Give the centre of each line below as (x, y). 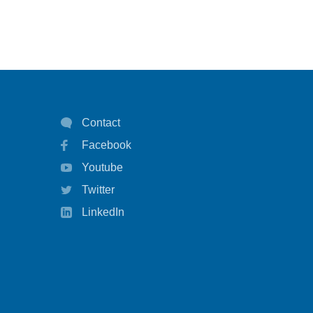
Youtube (102, 167)
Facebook (107, 145)
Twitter (98, 189)
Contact (101, 122)
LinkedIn (103, 212)
